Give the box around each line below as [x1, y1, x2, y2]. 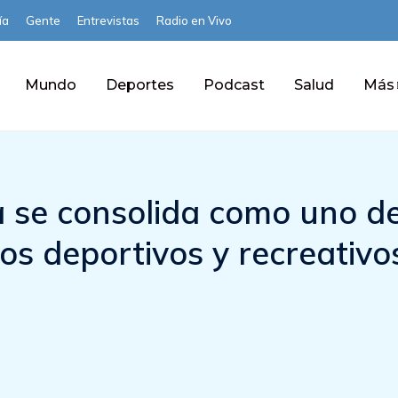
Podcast [203, 76, 265, 93]
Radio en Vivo [156, 13, 232, 28]
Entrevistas [77, 13, 139, 28]
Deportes [105, 76, 174, 93]
